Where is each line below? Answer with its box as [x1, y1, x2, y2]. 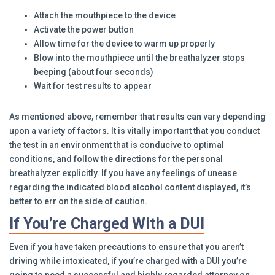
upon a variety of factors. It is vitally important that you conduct [9, 126, 260, 136]
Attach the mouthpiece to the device [34, 10, 176, 20]
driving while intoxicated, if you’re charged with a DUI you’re [9, 256, 247, 266]
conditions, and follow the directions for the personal [9, 154, 223, 164]
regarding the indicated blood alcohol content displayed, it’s [9, 182, 251, 192]
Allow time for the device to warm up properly [34, 39, 215, 48]
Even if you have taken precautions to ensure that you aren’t [9, 242, 244, 252]
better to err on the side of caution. [9, 196, 147, 206]
